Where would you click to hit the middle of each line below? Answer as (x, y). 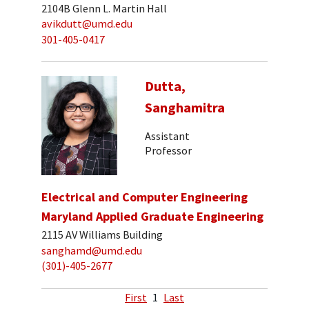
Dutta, (165, 87)
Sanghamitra (185, 108)
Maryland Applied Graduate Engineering (152, 217)
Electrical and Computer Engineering (144, 197)
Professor (168, 150)
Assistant (167, 136)
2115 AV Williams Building (102, 234)
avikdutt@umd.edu (87, 24)
